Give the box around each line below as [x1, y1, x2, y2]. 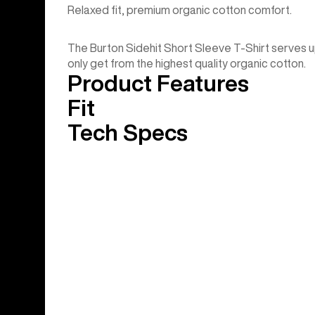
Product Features [67, 72, 249, 95]
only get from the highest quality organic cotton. [67, 58, 306, 70]
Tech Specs [67, 121, 188, 144]
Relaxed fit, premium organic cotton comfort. [67, 4, 292, 16]
